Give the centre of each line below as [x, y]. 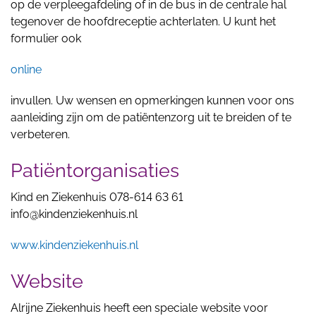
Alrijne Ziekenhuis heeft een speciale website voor [139, 308]
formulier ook [46, 38]
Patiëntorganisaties [95, 170]
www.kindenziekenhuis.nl [74, 245]
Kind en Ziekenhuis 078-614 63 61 [97, 197]
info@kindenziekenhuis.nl [74, 214]
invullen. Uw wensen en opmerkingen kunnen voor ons [152, 101]
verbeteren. [40, 134]
